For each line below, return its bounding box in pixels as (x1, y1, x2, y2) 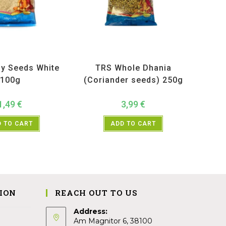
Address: (74, 206, 107, 216)
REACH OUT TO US (55, 187, 137, 198)
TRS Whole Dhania (95, 63, 172, 73)
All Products (101, 51, 133, 59)
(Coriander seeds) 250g (83, 75, 183, 85)
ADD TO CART (110, 120, 156, 128)
